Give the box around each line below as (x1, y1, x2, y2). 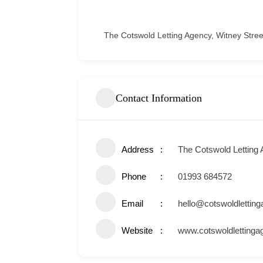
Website (122, 225, 153, 236)
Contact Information (116, 92, 202, 104)
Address (122, 144, 154, 155)
